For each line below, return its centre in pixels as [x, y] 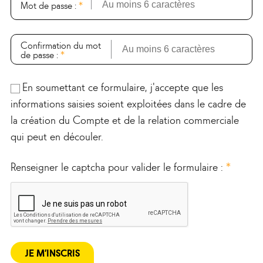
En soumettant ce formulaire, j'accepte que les [123, 86]
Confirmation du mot [61, 44]
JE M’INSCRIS [52, 252]
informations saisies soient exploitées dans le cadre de [128, 103]
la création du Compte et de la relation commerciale [125, 119]
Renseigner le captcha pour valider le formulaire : [118, 166]
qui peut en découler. [57, 136]
